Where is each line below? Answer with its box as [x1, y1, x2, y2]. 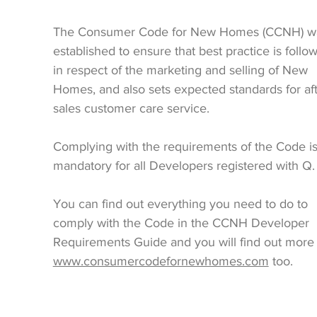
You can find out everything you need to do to [52, 197, 308, 211]
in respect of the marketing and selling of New [52, 63, 308, 77]
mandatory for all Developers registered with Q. [52, 158, 315, 173]
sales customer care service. [52, 101, 213, 115]
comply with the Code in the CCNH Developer [52, 216, 309, 230]
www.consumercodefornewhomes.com [52, 254, 269, 268]
